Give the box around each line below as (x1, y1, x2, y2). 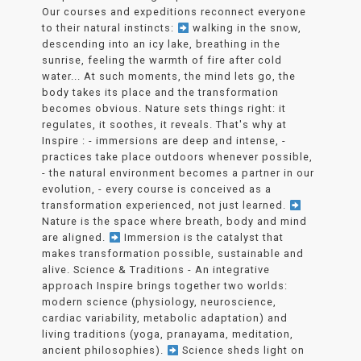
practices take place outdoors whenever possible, (42, 151, 313, 164)
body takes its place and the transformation (42, 86, 280, 99)
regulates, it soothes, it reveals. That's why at (42, 118, 288, 131)
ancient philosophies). (42, 344, 168, 357)
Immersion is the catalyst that (121, 231, 284, 244)
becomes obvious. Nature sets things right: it (42, 102, 287, 115)
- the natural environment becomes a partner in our (42, 167, 315, 180)
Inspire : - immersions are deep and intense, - (42, 135, 287, 147)
